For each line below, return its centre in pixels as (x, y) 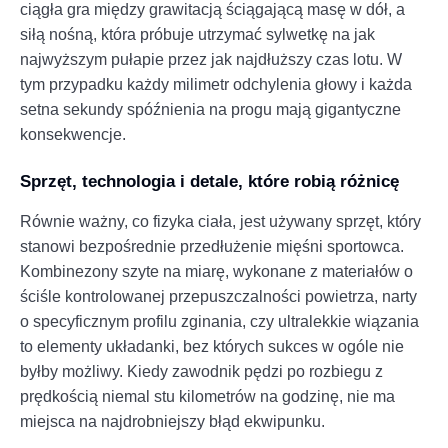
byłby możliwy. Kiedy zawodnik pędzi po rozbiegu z (201, 371)
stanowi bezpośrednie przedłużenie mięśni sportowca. (212, 246)
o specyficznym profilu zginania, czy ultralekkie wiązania (219, 321)
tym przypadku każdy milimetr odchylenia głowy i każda (216, 84)
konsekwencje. (73, 134)
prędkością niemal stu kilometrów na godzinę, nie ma (207, 396)
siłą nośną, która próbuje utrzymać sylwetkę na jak (197, 34)
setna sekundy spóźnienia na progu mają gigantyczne (210, 109)
